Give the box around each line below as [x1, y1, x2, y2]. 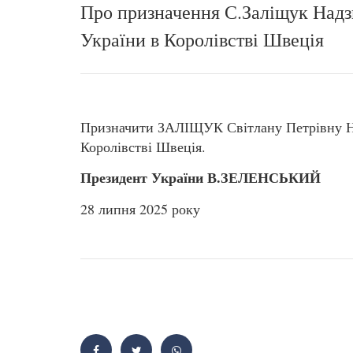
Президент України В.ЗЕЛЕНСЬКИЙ [80, 167, 321, 188]
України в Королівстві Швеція [80, 27, 324, 52]
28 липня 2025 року [80, 199, 200, 218]
